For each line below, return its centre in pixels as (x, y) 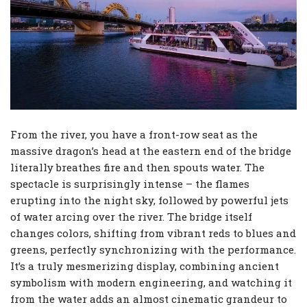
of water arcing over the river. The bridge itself (131, 217)
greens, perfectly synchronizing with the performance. (153, 249)
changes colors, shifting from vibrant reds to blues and (153, 233)
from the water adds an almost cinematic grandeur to (149, 299)
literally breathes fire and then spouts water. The (137, 167)
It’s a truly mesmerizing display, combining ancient (145, 266)
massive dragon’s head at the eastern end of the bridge (151, 151)
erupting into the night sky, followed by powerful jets (149, 200)
